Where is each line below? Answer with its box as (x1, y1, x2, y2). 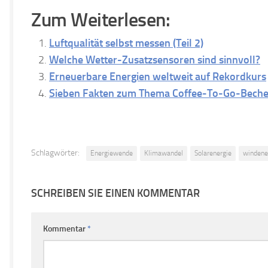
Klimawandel (144, 148, 183, 157)
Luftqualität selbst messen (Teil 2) (49, 36, 203, 50)
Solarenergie (194, 148, 232, 157)
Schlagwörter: (31, 147, 80, 158)
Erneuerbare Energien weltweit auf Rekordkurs (49, 69, 266, 83)
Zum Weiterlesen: (31, 8, 170, 31)
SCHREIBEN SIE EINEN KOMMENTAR (31, 186, 200, 200)
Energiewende (90, 148, 133, 157)
